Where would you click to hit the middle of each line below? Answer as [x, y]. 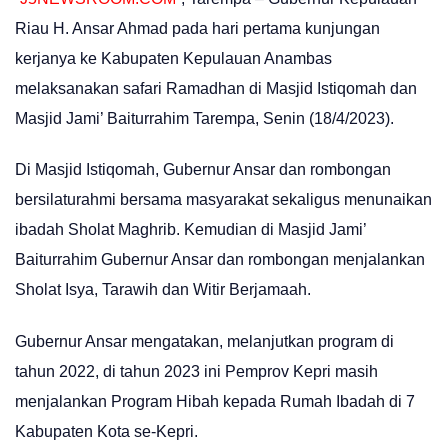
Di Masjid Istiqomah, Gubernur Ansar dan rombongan [203, 170]
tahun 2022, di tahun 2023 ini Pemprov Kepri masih [196, 371]
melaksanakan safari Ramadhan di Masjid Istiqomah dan [216, 88]
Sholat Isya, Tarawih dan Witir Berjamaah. [163, 290]
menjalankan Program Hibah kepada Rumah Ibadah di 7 [215, 401]
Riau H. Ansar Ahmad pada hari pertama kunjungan [197, 28]
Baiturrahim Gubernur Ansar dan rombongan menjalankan [220, 260]
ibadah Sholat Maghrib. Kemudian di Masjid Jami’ [190, 230]
